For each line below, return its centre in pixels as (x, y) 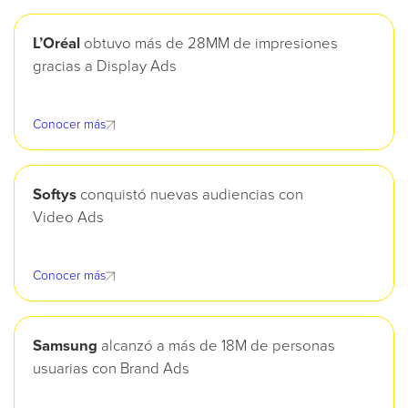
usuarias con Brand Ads (111, 370)
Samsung (65, 347)
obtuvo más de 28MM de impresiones (209, 45)
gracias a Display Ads (105, 67)
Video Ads (68, 219)
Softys (55, 196)
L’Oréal (56, 45)
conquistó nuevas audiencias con (190, 196)
